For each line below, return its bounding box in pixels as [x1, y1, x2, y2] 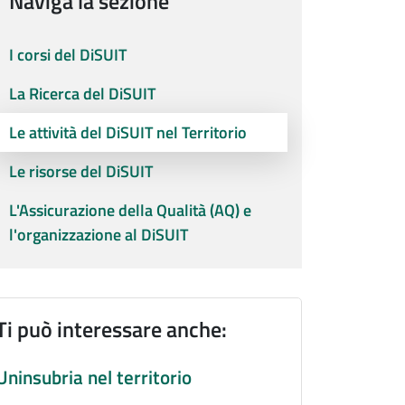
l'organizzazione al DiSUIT [9, 221, 188, 247]
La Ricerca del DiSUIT [9, 80, 155, 106]
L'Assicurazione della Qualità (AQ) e [9, 197, 251, 222]
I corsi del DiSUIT [9, 42, 127, 67]
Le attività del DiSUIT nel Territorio [9, 119, 247, 145]
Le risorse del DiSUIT [9, 158, 153, 184]
